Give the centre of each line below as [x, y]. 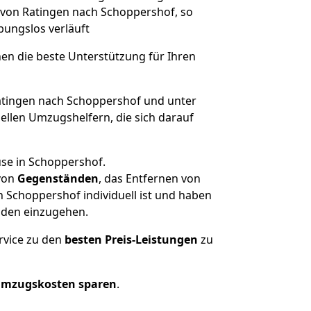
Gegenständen [58, 178]
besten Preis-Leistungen [131, 239]
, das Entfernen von [150, 178]
